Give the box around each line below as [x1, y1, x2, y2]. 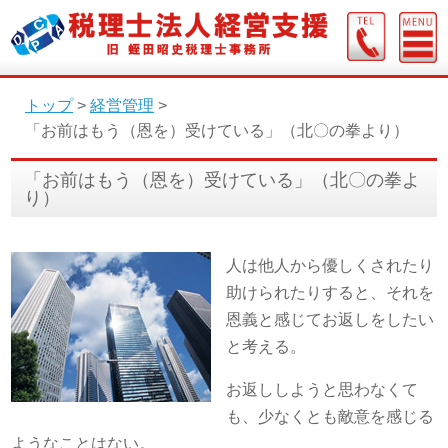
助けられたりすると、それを [226, 283, 435, 301]
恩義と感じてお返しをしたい [226, 310, 435, 328]
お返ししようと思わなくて [226, 380, 419, 398]
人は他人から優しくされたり [226, 256, 435, 274]
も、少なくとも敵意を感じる [226, 407, 435, 425]
